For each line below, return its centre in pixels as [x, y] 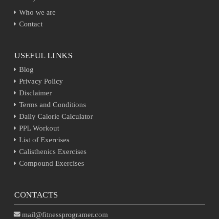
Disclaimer [36, 93]
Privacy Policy [41, 81]
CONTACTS [36, 195]
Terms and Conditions [53, 105]
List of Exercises [44, 140]
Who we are [38, 12]
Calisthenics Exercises [53, 152]
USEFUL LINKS [43, 55]
